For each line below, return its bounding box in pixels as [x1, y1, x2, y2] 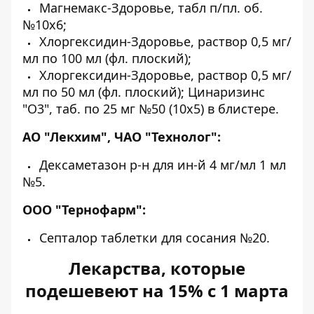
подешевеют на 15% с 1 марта [25, 279, 289, 302]
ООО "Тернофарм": [22, 201, 146, 218]
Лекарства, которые [69, 257, 245, 280]
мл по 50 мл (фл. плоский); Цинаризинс [22, 83, 265, 100]
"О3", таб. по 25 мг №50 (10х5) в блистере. [22, 100, 279, 117]
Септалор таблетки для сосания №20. [36, 229, 270, 246]
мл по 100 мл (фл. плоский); [22, 50, 191, 67]
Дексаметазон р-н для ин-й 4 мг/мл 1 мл [36, 156, 286, 173]
